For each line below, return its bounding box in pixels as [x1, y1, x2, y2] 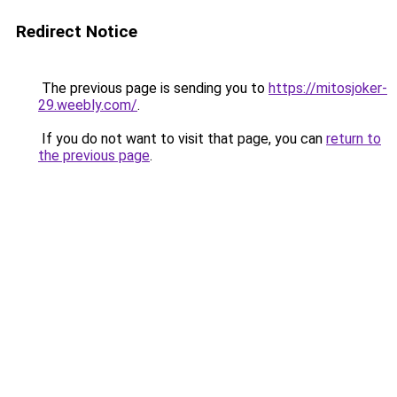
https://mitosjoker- [269, 80, 387, 97]
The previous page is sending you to [38, 80, 269, 97]
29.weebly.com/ [38, 97, 137, 113]
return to [326, 130, 381, 147]
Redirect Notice [16, 21, 137, 42]
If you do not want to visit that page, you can [38, 130, 326, 147]
